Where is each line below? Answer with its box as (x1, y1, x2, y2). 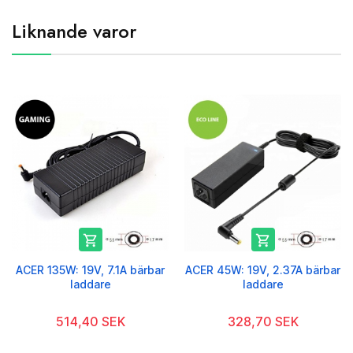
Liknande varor (12, 17, 136, 46)
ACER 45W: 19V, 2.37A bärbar (185, 263, 340, 277)
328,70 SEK (227, 314, 299, 330)
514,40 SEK (55, 314, 125, 330)
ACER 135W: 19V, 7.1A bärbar (16, 263, 165, 277)
